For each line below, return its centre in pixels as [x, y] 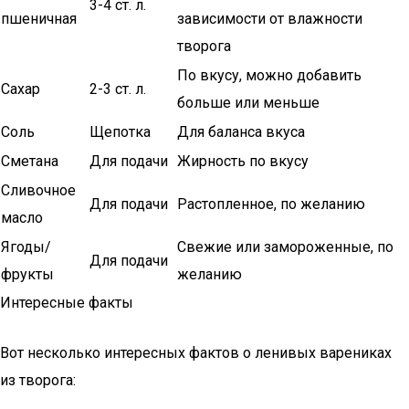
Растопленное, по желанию [271, 204]
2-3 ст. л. [118, 89]
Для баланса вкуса [241, 132]
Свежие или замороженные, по [285, 247]
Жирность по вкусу [243, 161]
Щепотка [120, 132]
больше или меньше [248, 103]
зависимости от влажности [270, 19]
